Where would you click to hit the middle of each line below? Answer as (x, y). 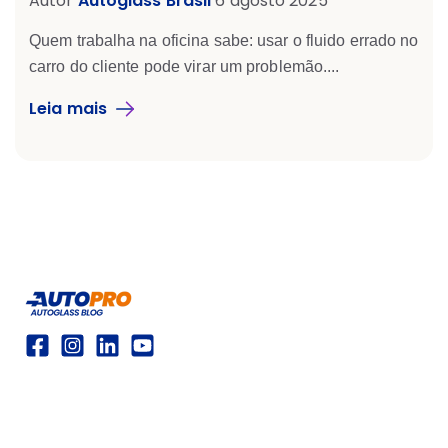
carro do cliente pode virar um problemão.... (184, 66)
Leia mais (68, 108)
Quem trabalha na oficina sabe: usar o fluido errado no (224, 40)
